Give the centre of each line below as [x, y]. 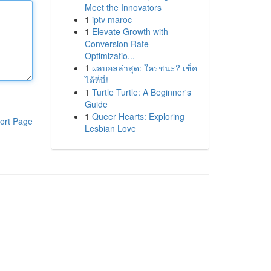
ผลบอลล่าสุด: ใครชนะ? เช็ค [144, 68]
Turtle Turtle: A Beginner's [141, 92]
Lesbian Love [110, 128]
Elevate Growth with [130, 31]
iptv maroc [112, 19]
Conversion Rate [116, 44]
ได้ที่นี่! [96, 80]
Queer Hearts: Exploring [138, 116]
